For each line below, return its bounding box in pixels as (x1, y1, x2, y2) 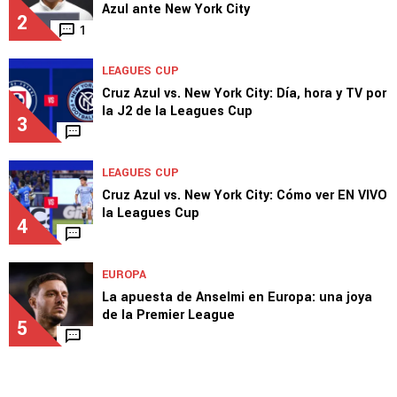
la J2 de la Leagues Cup (102, 101, 253, 121)
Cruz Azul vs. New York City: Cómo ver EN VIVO (102, 185, 387, 205)
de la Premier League (102, 305, 235, 324)
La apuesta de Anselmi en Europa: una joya (102, 287, 372, 307)
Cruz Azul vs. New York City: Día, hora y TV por (102, 83, 386, 103)
